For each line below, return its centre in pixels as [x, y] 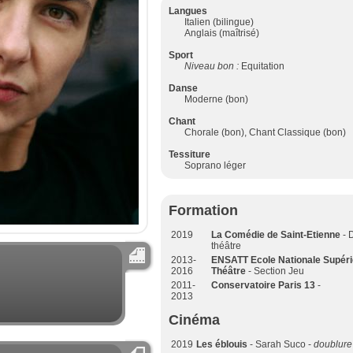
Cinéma [194, 320]
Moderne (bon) [216, 99]
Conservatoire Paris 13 [263, 285]
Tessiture [190, 154]
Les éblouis [223, 344]
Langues [188, 11]
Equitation [263, 66]
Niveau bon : [213, 66]
